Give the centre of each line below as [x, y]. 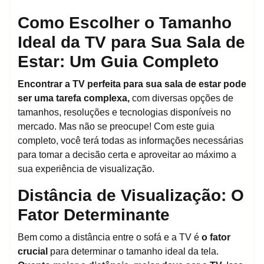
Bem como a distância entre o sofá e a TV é [110, 237]
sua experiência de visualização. [86, 169]
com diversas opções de [181, 98]
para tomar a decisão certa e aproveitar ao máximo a [127, 155]
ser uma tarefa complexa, [74, 98]
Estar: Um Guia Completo [118, 62]
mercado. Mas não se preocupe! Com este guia [116, 127]
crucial [33, 252]
